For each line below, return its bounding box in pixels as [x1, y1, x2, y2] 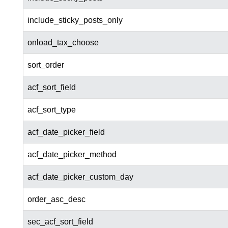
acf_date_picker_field [27, 128, 105, 137]
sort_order [27, 61, 64, 70]
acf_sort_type [27, 105, 76, 115]
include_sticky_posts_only [27, 16, 123, 25]
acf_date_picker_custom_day [27, 173, 133, 182]
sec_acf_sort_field [27, 217, 93, 226]
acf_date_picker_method [27, 150, 117, 159]
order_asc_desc [27, 195, 85, 204]
